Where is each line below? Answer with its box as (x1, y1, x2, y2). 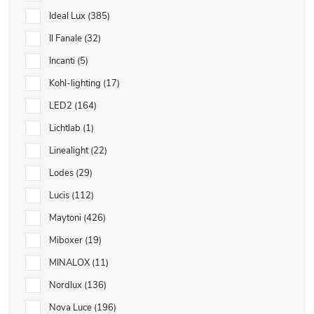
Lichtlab (49, 122, 83, 135)
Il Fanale (49, 32, 84, 45)
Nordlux (49, 279, 84, 292)
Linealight (49, 144, 90, 157)
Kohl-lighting (49, 77, 103, 90)
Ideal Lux (49, 10, 88, 22)
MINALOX (49, 257, 92, 269)
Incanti (49, 55, 77, 67)
